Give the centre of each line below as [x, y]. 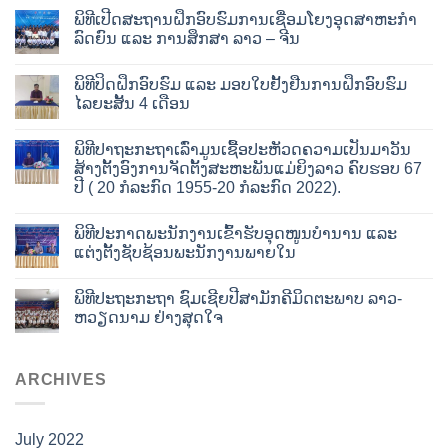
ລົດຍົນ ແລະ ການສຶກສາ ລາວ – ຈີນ [187, 38]
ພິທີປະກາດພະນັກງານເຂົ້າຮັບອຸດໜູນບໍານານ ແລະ [235, 233]
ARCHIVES [61, 379]
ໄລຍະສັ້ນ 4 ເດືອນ [132, 103]
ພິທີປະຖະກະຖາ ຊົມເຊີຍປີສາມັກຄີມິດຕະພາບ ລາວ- [238, 298]
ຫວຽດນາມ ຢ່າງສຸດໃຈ [148, 317]
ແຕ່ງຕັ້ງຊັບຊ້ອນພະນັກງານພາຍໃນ [185, 252]
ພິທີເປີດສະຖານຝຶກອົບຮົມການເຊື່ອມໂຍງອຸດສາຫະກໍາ [245, 19]
